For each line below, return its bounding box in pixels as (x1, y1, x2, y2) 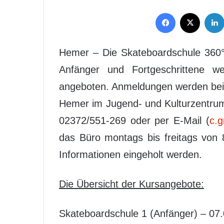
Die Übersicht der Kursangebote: (59, 178, 204, 189)
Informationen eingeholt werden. (59, 148, 202, 160)
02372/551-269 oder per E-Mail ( (59, 114, 209, 126)
